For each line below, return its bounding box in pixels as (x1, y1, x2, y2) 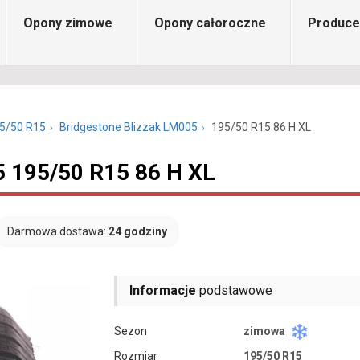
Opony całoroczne (154, 15, 266, 31)
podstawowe (196, 283, 273, 298)
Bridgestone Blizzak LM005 (59, 121, 198, 133)
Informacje (129, 283, 197, 298)
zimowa (243, 325, 288, 337)
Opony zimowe (23, 15, 112, 31)
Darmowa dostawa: (7, 225, 108, 238)
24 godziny (108, 225, 167, 238)
